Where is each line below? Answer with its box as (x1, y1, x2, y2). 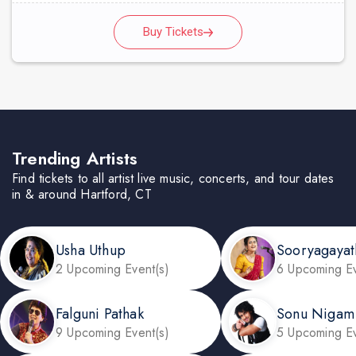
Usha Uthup (56, 239, 126, 261)
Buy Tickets (143, 25, 203, 40)
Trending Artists (12, 145, 138, 172)
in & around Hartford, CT (12, 185, 152, 204)
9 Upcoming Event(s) (56, 323, 169, 342)
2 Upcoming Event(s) (56, 259, 169, 278)
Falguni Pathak (56, 303, 144, 324)
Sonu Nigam (277, 303, 354, 324)
